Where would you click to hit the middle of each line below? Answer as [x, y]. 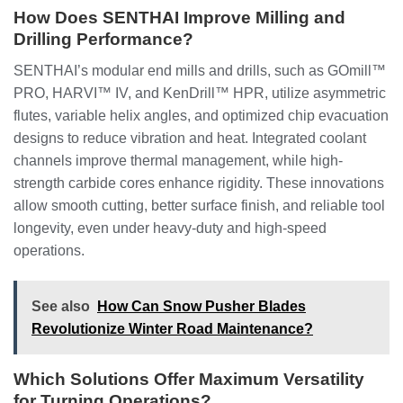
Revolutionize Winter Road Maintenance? [172, 328]
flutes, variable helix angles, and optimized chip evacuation [201, 115]
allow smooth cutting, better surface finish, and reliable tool [199, 205]
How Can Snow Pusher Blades [201, 306]
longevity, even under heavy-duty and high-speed [170, 228]
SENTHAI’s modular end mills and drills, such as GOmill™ [200, 70]
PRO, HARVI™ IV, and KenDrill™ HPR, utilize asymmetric [200, 93]
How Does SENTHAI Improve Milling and [179, 18]
